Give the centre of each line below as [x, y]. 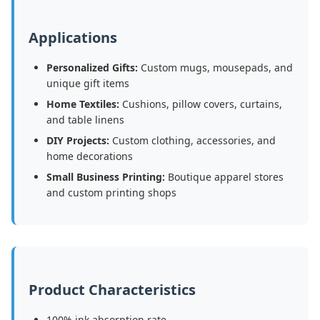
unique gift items [88, 84]
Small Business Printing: [106, 177]
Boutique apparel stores [224, 177]
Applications [73, 38]
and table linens [85, 120]
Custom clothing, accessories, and [192, 141]
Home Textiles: [83, 104]
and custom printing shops [111, 193]
